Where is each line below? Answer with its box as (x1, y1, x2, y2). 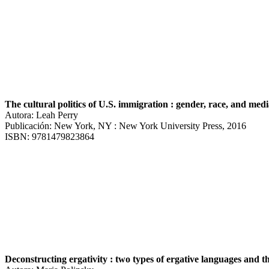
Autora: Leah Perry (5, 109, 78, 120)
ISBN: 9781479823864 (5, 131, 94, 142)
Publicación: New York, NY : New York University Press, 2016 (5, 120, 246, 131)
